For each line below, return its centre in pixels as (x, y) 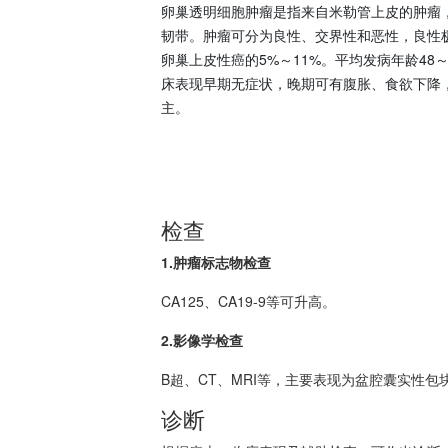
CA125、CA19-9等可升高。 (248, 301)
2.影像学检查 (202, 340)
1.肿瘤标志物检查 (216, 262)
